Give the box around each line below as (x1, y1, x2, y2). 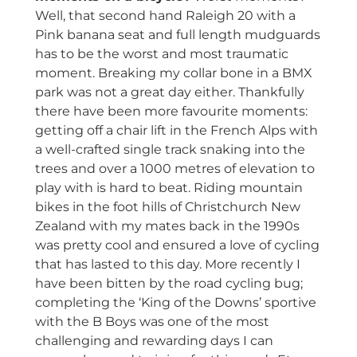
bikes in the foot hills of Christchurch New (34, 199, 300, 215)
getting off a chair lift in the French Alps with (34, 123, 318, 139)
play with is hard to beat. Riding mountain (34, 180, 303, 196)
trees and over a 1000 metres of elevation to (34, 161, 315, 177)
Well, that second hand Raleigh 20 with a (34, 8, 296, 24)
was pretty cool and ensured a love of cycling (34, 237, 320, 253)
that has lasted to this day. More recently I (34, 257, 300, 273)
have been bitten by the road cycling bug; (34, 276, 303, 292)
